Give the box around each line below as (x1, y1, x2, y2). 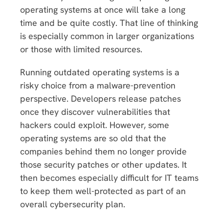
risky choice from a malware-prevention (20, 79, 175, 91)
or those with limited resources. (20, 43, 142, 55)
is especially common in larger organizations (20, 30, 194, 42)
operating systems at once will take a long (20, 3, 185, 15)
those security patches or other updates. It (20, 158, 187, 170)
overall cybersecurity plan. (20, 198, 128, 210)
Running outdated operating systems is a (20, 66, 179, 78)
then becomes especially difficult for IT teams (20, 172, 198, 183)
